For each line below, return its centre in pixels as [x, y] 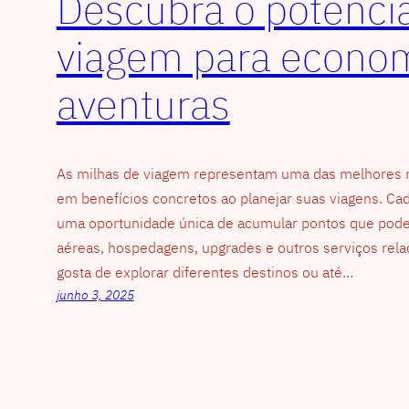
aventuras [143, 104]
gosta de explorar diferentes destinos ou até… [204, 272]
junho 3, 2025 [95, 294]
